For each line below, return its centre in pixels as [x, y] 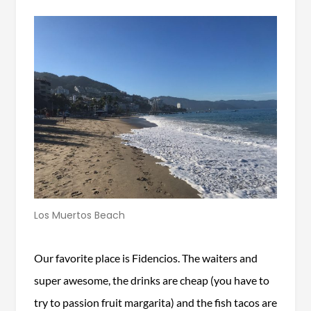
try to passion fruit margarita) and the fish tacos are [155, 302]
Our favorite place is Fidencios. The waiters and [145, 258]
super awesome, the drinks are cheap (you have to [151, 280]
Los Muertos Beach [79, 215]
